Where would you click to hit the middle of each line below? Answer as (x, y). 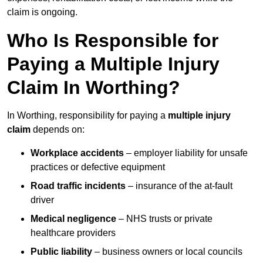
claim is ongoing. (42, 12)
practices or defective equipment (98, 167)
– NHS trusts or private (164, 219)
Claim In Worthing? (94, 88)
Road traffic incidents (78, 186)
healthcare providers (73, 233)
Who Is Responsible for (113, 41)
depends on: (58, 130)
